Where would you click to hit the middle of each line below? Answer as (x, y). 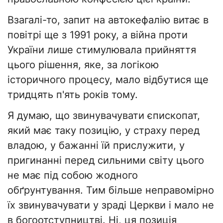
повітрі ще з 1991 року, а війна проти (98, 35)
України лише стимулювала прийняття (102, 50)
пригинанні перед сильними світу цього (106, 161)
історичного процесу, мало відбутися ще (108, 80)
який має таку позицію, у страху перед (104, 131)
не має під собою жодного (73, 175)
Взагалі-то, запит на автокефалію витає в (108, 20)
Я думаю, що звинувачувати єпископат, (104, 116)
